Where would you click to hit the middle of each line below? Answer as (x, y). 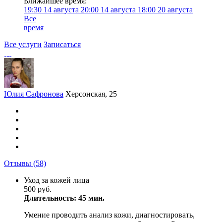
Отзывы (19, 163)
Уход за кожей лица (56, 180)
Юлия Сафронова (34, 94)
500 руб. (38, 189)
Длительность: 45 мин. (64, 198)
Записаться (62, 44)
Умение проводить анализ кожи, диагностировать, (109, 215)
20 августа (174, 10)
